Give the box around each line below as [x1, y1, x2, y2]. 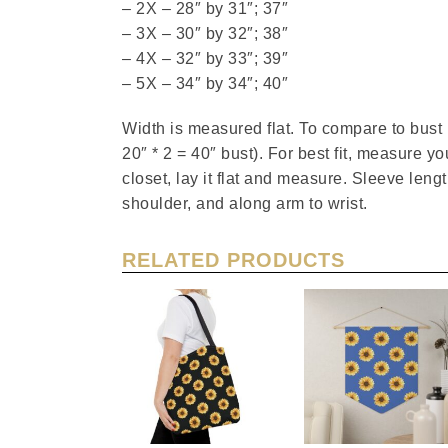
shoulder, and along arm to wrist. [122, 195, 368, 213]
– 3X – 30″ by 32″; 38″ [122, 25, 288, 43]
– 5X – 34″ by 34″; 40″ [122, 75, 288, 93]
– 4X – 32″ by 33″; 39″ [122, 50, 288, 68]
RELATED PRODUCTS [122, 249, 345, 272]
